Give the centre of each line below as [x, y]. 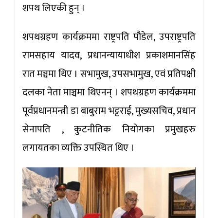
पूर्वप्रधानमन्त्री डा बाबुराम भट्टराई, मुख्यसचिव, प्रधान [109, 111]
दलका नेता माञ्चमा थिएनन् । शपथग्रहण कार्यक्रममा [109, 93]
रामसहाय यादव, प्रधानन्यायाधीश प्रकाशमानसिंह [109, 56]
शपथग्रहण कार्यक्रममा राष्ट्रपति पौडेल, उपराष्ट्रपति [109, 37]
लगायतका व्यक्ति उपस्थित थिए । [78, 148]
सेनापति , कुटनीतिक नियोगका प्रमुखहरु [109, 130]
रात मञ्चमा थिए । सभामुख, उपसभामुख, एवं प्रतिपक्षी [109, 74]
